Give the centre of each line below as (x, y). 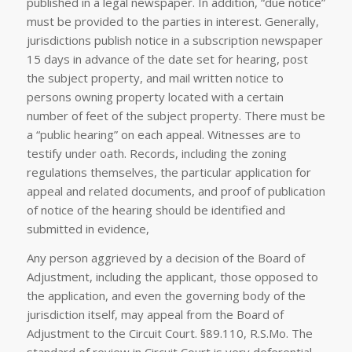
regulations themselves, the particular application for (169, 172)
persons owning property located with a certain (155, 96)
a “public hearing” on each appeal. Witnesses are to (163, 134)
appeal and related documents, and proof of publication (176, 191)
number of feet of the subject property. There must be (176, 115)
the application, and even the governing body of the (166, 295)
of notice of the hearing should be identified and (156, 209)
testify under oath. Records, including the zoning (156, 153)
